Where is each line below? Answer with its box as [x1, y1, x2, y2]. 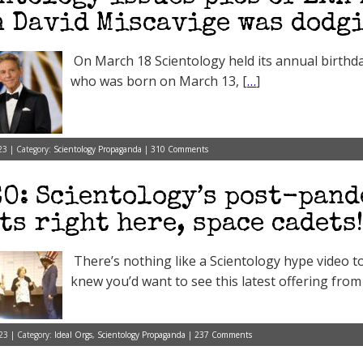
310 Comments [151, 143, 208, 155]
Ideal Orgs [54, 329, 92, 340]
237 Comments [194, 329, 252, 340]
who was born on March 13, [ [70, 72, 247, 90]
